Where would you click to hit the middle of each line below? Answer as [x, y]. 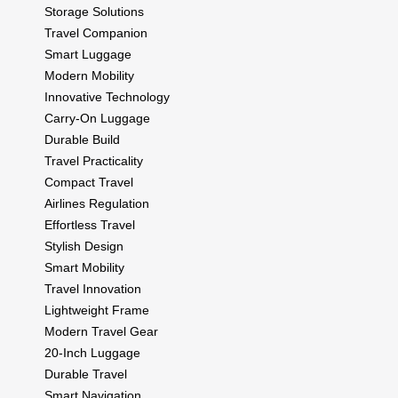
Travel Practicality [94, 160]
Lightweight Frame [97, 310]
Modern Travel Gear [101, 331]
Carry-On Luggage [97, 118]
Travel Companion [96, 32]
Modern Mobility [89, 75]
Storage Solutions [94, 11]
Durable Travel [86, 374]
